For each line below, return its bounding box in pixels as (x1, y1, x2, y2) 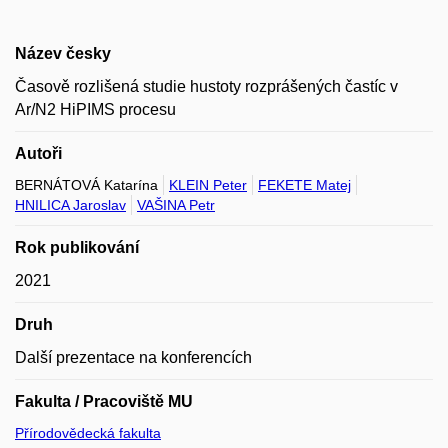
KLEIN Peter (169, 176, 247, 193)
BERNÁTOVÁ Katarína (15, 176, 158, 193)
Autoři (15, 144, 62, 162)
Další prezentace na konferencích (15, 348, 252, 366)
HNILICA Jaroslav (15, 196, 126, 213)
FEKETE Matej (258, 176, 351, 193)
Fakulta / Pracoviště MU (15, 392, 193, 410)
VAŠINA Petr (137, 196, 215, 213)
